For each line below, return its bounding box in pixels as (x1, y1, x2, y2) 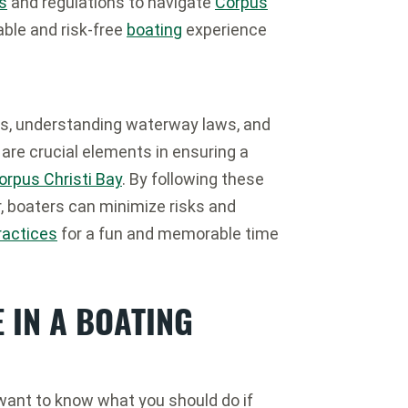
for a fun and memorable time (57, 224, 279, 243)
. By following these (122, 169, 264, 189)
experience (182, 20, 267, 39)
